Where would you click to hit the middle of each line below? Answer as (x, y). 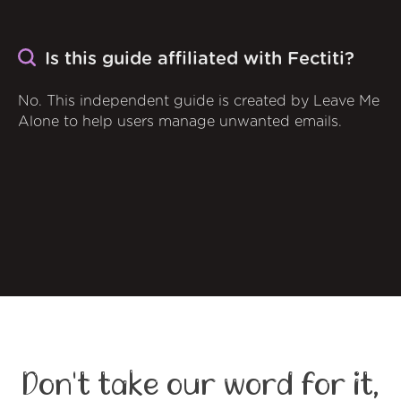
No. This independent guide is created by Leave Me (199, 101)
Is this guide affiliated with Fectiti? (200, 60)
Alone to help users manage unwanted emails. (180, 121)
